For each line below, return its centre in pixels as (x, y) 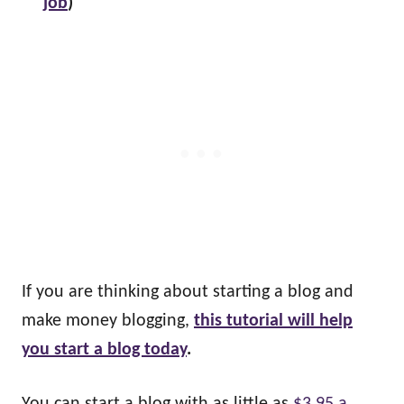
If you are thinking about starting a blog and (188, 292)
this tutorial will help (273, 321)
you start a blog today (104, 350)
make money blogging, (108, 321)
